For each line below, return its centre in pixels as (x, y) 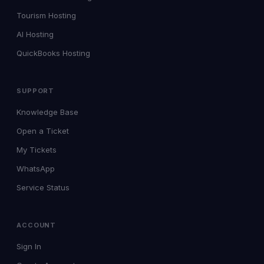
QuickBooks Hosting (53, 53)
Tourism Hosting (46, 15)
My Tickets (37, 150)
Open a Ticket (43, 131)
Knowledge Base (47, 112)
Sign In (29, 246)
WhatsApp (36, 169)
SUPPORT (36, 91)
